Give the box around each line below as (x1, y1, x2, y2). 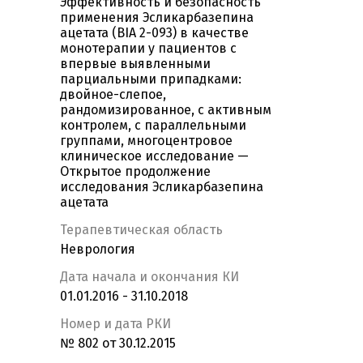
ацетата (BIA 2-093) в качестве (60, 25, 249, 41)
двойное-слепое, (60, 87, 166, 103)
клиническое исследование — (60, 148, 249, 164)
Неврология (60, 241, 135, 258)
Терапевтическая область (60, 222, 223, 238)
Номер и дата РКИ (60, 316, 171, 332)
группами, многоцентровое (60, 133, 233, 149)
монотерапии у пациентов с (60, 41, 237, 57)
